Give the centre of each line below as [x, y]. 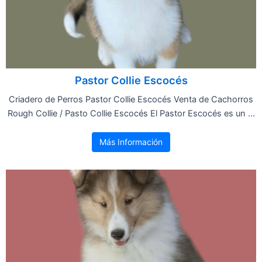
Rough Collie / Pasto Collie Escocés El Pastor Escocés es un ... [131, 113]
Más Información [131, 142]
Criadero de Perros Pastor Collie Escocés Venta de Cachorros [131, 99]
